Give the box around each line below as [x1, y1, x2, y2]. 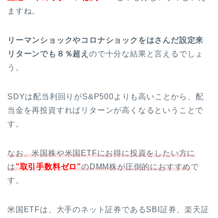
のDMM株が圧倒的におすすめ [81, 163, 191, 171]
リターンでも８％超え [7, 50, 89, 58]
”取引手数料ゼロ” [15, 163, 82, 171]
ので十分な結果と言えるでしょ [89, 50, 204, 58]
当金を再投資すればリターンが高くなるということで [7, 106, 204, 115]
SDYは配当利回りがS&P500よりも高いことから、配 [7, 92, 204, 101]
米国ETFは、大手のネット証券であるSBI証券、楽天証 [7, 205, 209, 214]
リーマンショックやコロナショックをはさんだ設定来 [7, 36, 204, 45]
